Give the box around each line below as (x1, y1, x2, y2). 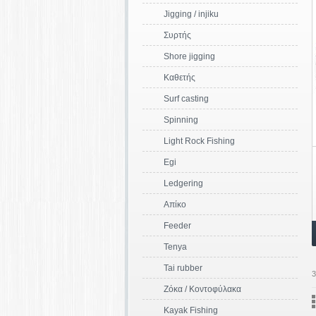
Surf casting (164, 94, 209, 104)
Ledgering (164, 178, 203, 188)
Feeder (164, 221, 191, 231)
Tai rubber (164, 263, 202, 273)
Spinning (164, 115, 198, 125)
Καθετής (164, 73, 195, 83)
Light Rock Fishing (164, 136, 235, 146)
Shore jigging (164, 51, 215, 61)
